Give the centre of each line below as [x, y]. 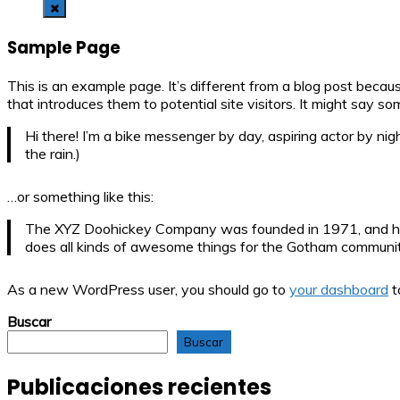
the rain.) [53, 154]
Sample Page [64, 47]
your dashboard [339, 290]
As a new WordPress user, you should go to [148, 290]
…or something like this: [80, 197]
